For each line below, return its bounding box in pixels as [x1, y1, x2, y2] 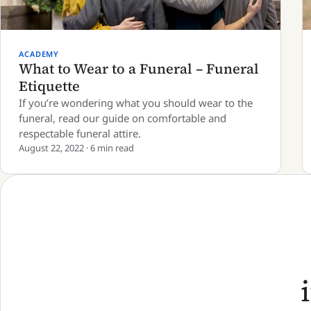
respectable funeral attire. [19, 126, 141, 140]
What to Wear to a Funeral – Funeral [19, 59, 259, 78]
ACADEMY [19, 49, 60, 59]
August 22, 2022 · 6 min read [19, 142, 134, 154]
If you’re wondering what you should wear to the [19, 96, 253, 110]
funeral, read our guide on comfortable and [19, 111, 226, 125]
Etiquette [19, 76, 80, 96]
